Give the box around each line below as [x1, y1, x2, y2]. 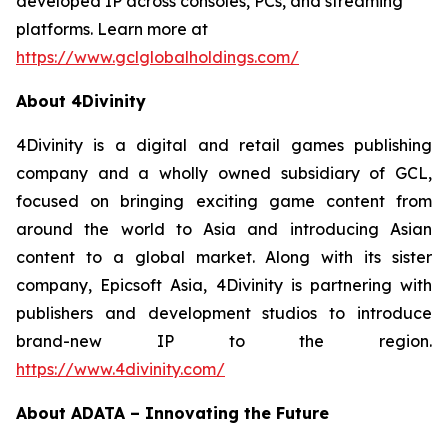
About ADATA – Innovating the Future [16, 403, 329, 423]
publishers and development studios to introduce [16, 303, 432, 323]
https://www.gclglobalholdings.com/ [16, 47, 299, 67]
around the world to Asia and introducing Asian [16, 219, 432, 239]
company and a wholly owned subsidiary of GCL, [16, 163, 432, 183]
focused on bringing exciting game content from [16, 191, 432, 211]
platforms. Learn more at [16, 19, 208, 39]
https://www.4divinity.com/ [16, 359, 225, 379]
